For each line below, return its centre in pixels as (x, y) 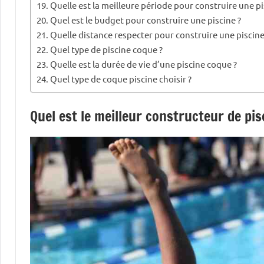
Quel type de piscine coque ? (107, 49)
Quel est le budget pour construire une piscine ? (146, 20)
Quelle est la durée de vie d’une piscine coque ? (144, 64)
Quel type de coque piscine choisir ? (121, 79)
